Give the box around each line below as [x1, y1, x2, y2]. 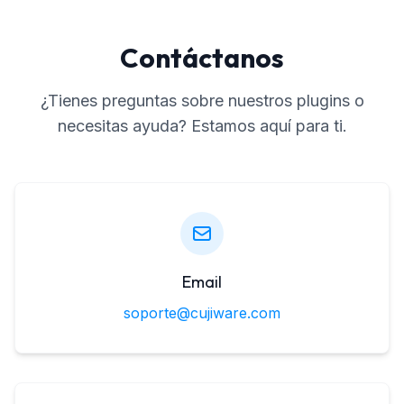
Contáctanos [120, 41, 284, 75]
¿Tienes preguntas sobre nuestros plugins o [40, 91, 364, 110]
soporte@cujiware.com [124, 304, 280, 322]
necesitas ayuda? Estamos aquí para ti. [57, 116, 347, 135]
